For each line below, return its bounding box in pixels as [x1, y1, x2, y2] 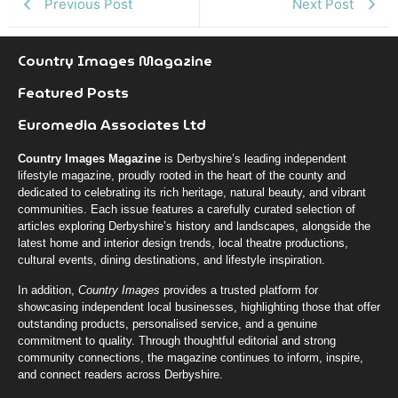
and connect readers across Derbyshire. [18, 367, 223, 381]
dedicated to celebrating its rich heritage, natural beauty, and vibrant [18, 186, 366, 200]
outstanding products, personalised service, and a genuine [18, 316, 317, 330]
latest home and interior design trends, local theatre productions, [18, 236, 348, 251]
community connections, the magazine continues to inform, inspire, [18, 350, 363, 364]
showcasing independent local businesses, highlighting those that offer [18, 299, 380, 314]
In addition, [18, 283, 78, 297]
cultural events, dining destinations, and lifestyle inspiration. [18, 253, 325, 267]
